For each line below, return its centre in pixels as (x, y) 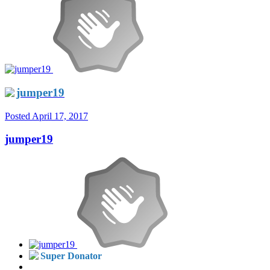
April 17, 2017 (60, 116)
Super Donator (71, 256)
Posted (18, 116)
